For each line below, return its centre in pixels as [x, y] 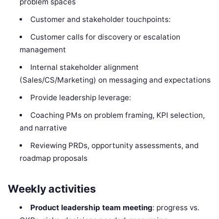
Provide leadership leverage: [80, 98]
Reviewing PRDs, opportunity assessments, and [114, 145]
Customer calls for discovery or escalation [105, 37]
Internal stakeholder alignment [84, 67]
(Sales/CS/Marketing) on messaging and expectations [115, 80]
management [43, 50]
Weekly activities [52, 188]
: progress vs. [176, 207]
